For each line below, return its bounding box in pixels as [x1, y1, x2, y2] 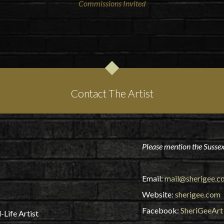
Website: [141, 189, 175, 199]
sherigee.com [174, 189, 220, 199]
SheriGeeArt [180, 205, 223, 215]
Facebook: [141, 205, 180, 215]
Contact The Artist [70, 87, 153, 100]
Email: [141, 173, 164, 183]
